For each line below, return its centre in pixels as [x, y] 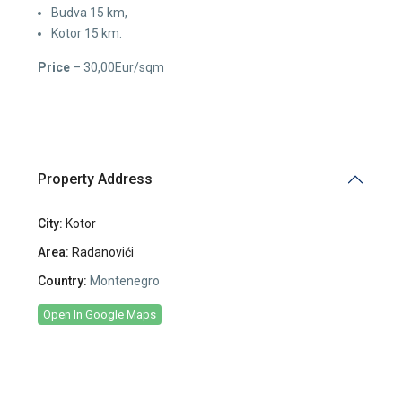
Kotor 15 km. [87, 33]
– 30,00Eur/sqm [117, 67]
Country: [62, 280]
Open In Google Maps [100, 314]
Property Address [95, 179]
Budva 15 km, [89, 12]
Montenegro [123, 280]
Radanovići [103, 252]
